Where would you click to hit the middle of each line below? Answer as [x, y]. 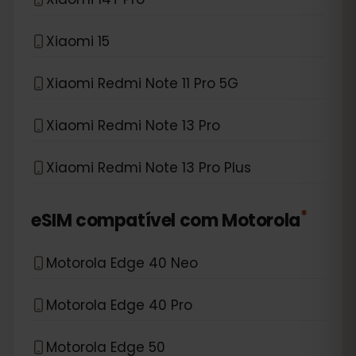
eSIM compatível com [125, 221]
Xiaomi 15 [78, 41]
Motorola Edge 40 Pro [119, 305]
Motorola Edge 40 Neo [122, 263]
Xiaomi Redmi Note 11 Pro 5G [142, 83]
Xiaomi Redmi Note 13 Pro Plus [149, 167]
